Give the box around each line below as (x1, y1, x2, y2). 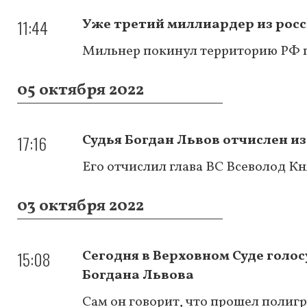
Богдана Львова (82, 265, 194, 285)
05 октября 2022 (17, 78, 144, 102)
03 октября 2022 (17, 194, 144, 218)
